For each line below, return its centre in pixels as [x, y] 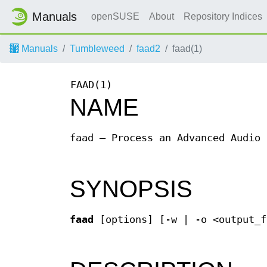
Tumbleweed [97, 49]
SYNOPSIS [131, 189]
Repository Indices [224, 16]
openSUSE [115, 16]
